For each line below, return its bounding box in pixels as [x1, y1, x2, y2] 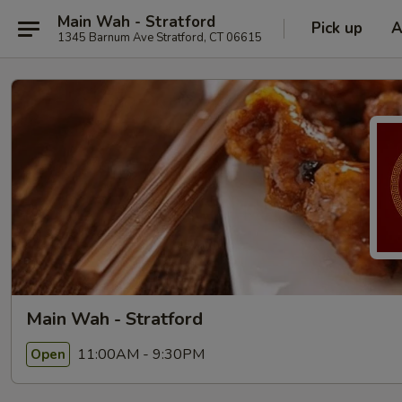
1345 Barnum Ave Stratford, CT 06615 [57, 29, 262, 46]
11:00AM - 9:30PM [74, 344, 205, 364]
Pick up [311, 18, 363, 39]
